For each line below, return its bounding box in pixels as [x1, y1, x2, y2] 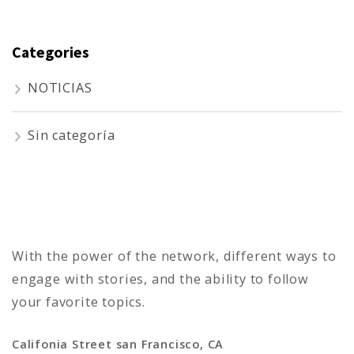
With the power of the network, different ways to [12, 247, 337, 265]
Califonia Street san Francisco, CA [12, 335, 224, 352]
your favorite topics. [12, 292, 145, 311]
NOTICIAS [28, 79, 92, 97]
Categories [12, 42, 89, 62]
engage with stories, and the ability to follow [12, 269, 309, 288]
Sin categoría [28, 126, 115, 145]
